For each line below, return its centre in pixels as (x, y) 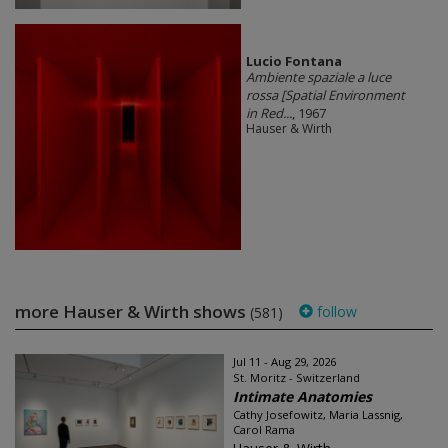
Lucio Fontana (293, 60)
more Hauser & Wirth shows (132, 312)
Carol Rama (264, 430)
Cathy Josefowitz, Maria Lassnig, (318, 415)
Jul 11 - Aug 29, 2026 (284, 362)
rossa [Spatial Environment (325, 94)
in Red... (268, 112)
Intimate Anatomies (302, 397)
